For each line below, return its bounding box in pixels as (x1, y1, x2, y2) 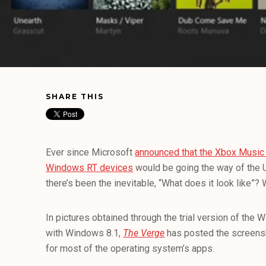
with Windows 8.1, (46, 227, 123, 239)
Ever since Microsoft (46, 147, 135, 158)
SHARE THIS (46, 92, 104, 101)
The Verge (123, 227, 165, 239)
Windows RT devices (46, 162, 134, 173)
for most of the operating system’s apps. (46, 243, 215, 254)
